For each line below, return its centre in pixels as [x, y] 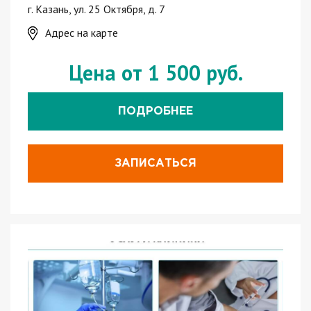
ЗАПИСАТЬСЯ [155, 164]
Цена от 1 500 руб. [155, 73]
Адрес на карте [82, 33]
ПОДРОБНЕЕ [155, 112]
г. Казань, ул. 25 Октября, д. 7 [96, 9]
